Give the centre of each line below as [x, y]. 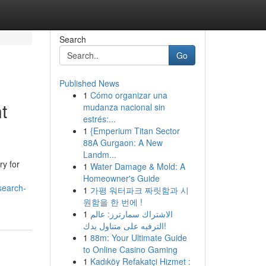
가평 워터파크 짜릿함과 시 [139, 190]
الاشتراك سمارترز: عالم [131, 214]
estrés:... [99, 119]
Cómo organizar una [129, 95]
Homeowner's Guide [121, 178]
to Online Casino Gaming [130, 249]
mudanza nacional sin [124, 107]
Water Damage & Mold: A [137, 166]
